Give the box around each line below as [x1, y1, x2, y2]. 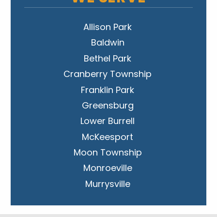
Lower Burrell [80, 115, 135, 127]
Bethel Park [84, 52, 132, 64]
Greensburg [81, 99, 134, 111]
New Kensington [73, 193, 142, 206]
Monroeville [83, 162, 132, 174]
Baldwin [91, 36, 124, 49]
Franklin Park [81, 83, 135, 96]
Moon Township [73, 146, 142, 159]
